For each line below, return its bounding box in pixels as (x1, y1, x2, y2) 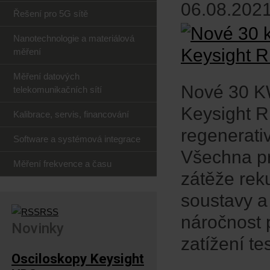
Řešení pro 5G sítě (13, 8, 88, 19)
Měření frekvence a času (13, 159, 111, 169)
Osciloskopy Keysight (11, 251, 144, 266)
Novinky (11, 220, 64, 237)
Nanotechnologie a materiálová (13, 33, 134, 43)
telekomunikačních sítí (13, 84, 102, 95)
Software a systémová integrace (13, 134, 140, 144)
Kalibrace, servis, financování (13, 109, 129, 119)
